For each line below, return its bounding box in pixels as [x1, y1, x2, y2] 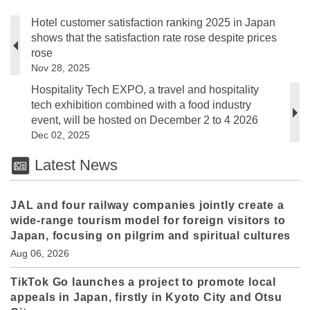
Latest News [30, 156, 118, 174]
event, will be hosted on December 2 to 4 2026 [31, 114, 258, 127]
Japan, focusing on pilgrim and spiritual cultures [10, 230, 291, 242]
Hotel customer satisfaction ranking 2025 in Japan [31, 17, 275, 29]
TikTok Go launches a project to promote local [10, 276, 276, 289]
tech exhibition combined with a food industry [31, 99, 251, 111]
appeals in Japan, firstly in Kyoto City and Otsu [10, 291, 282, 304]
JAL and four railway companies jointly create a [10, 199, 284, 212]
